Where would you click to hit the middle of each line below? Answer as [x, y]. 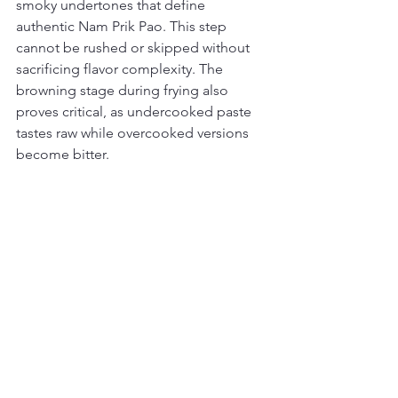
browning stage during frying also [124, 90]
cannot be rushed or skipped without [135, 48]
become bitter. [63, 154]
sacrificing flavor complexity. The [121, 69]
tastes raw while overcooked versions [134, 133]
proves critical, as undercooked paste [135, 111]
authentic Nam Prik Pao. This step [123, 26]
